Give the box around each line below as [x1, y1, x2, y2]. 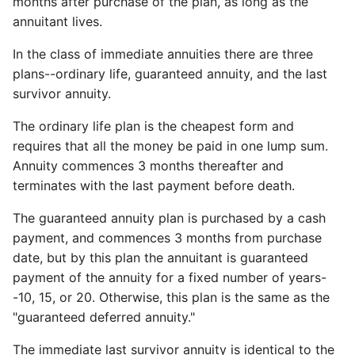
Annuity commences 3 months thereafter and [13, 158, 284, 174]
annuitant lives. [13, 13, 102, 30]
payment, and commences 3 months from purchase [13, 230, 322, 246]
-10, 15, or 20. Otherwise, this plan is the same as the [13, 289, 330, 306]
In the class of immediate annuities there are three [13, 46, 313, 63]
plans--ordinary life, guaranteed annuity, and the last [13, 66, 327, 82]
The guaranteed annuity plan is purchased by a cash [13, 210, 326, 227]
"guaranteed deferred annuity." [13, 309, 195, 326]
